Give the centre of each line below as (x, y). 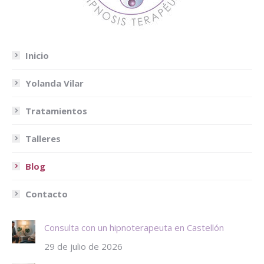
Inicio (37, 55)
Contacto (47, 194)
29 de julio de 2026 (83, 246)
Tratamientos (56, 110)
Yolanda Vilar (55, 83)
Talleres (43, 138)
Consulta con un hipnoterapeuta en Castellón (134, 227)
